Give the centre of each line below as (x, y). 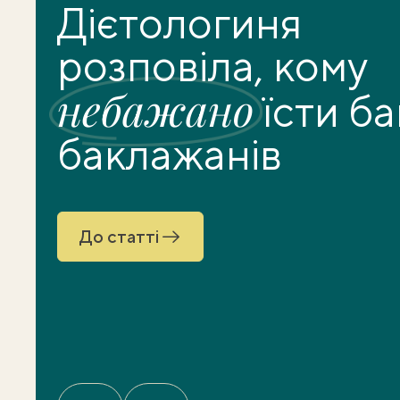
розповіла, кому (212, 66)
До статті (120, 236)
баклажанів (170, 154)
